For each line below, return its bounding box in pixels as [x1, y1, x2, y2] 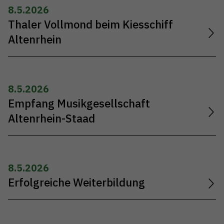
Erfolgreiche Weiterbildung [8, 175, 145, 190]
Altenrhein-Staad [8, 111, 95, 125]
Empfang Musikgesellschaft [8, 96, 150, 110]
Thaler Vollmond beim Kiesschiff [8, 17, 173, 31]
